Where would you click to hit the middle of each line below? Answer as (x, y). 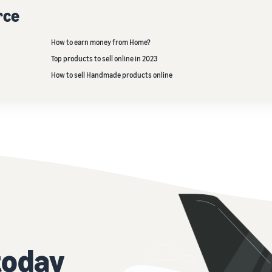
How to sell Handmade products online (112, 75)
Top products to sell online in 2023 (104, 59)
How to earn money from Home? (101, 42)
